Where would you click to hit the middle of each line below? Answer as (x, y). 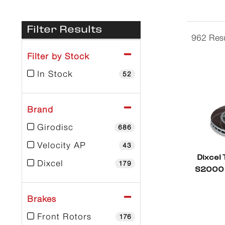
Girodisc (55, 127)
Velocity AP (61, 145)
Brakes (41, 199)
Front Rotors (64, 217)
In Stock (55, 74)
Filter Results (64, 30)
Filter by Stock (58, 57)
